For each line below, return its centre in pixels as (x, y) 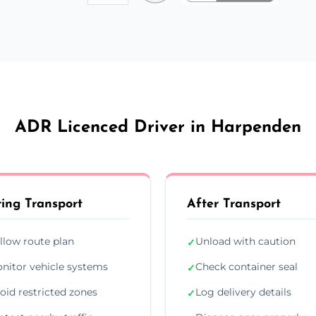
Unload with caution (245, 241)
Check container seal (247, 266)
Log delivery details (243, 292)
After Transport (234, 204)
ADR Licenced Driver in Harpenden (158, 127)
